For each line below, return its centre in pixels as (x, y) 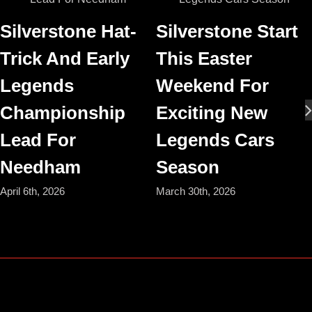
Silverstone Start (227, 32)
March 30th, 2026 (196, 191)
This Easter (204, 59)
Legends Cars (215, 140)
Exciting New (212, 113)
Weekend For (212, 86)
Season (188, 167)
